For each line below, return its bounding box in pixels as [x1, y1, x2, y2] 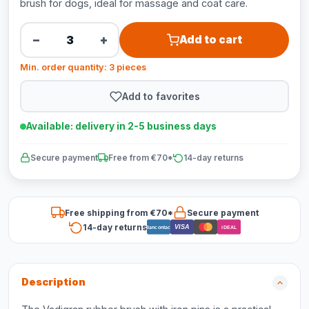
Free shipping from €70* [64, 207, 173, 218]
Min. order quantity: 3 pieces [20, 62, 146, 72]
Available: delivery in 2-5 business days [26, 121, 217, 132]
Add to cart [179, 33, 242, 46]
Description [21, 276, 86, 288]
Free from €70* [108, 152, 173, 163]
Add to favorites [121, 90, 200, 102]
